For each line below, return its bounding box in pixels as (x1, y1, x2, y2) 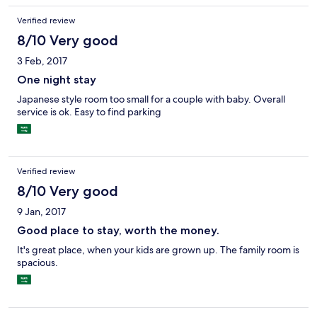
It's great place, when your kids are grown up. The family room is (17, 243, 299, 257)
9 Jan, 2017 (17, 205, 66, 219)
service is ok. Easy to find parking (17, 105, 161, 119)
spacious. (17, 256, 58, 270)
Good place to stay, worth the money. (17, 224, 219, 238)
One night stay (17, 73, 96, 87)
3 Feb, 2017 (17, 54, 67, 68)
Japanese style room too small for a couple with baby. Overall (17, 93, 285, 106)
